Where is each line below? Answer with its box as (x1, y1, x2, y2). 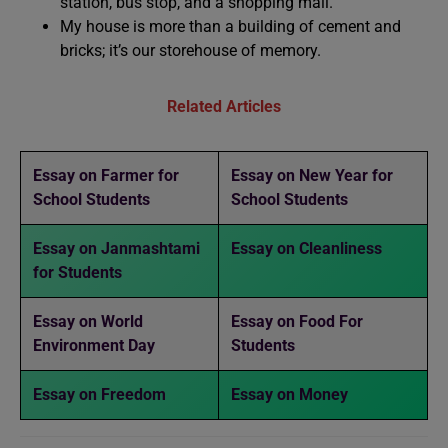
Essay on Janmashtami (33, 239, 200, 258)
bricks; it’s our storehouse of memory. (60, 41, 321, 60)
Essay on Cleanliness (231, 239, 382, 258)
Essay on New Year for (231, 166, 393, 185)
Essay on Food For (231, 312, 363, 331)
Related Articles (167, 97, 281, 116)
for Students (33, 263, 122, 282)
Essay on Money (231, 385, 348, 404)
